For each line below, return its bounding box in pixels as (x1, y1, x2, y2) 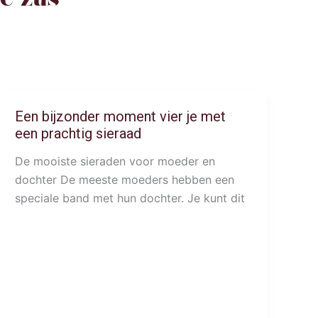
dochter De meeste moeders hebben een (15, 172, 235, 187)
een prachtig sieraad (15, 125, 142, 143)
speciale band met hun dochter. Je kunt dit (15, 191, 246, 206)
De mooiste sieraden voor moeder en (15, 154, 216, 169)
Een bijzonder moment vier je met (15, 108, 226, 126)
